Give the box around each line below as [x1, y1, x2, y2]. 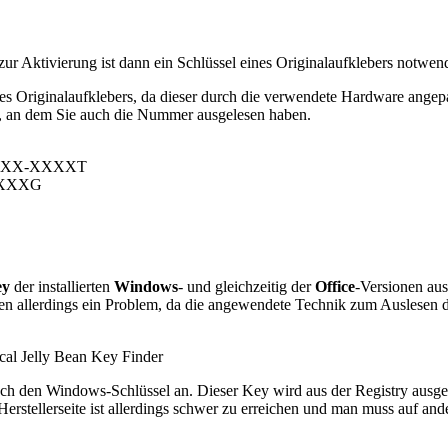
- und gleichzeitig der [178, 278, 315, 296]
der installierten [10, 278, 114, 296]
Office [315, 278, 355, 296]
